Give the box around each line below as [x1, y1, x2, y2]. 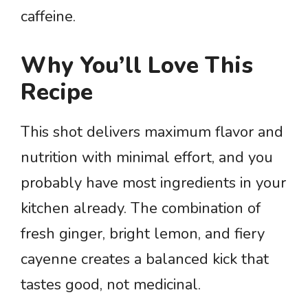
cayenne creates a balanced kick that [21, 249, 269, 269]
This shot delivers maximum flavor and [21, 122, 283, 142]
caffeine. [21, 6, 76, 27]
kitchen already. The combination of [21, 198, 261, 219]
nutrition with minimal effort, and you [21, 147, 273, 168]
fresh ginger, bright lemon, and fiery [21, 223, 265, 244]
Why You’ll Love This [21, 50, 253, 81]
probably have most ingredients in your [21, 173, 286, 193]
